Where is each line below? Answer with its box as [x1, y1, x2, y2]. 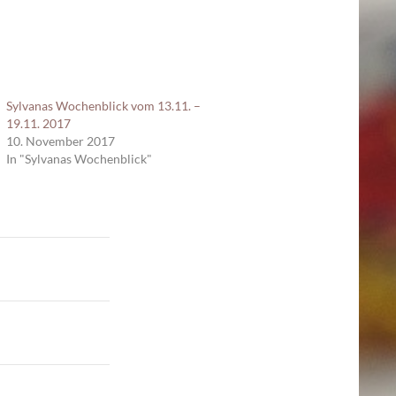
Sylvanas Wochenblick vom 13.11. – [6, 98, 201, 113]
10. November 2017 [6, 133, 115, 148]
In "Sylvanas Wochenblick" [6, 151, 152, 166]
